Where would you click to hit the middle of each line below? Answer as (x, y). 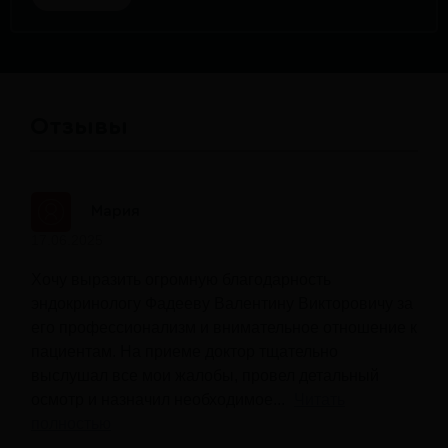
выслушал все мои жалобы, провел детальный (205, 375)
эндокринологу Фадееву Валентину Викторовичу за (222, 303)
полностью (71, 423)
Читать (319, 399)
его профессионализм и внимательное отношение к (224, 327)
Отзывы (79, 126)
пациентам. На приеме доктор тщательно (184, 351)
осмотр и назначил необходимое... (160, 399)
